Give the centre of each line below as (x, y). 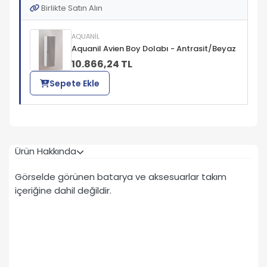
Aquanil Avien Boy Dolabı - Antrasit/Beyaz (154, 49)
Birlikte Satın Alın (71, 8)
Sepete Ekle (74, 83)
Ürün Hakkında (46, 151)
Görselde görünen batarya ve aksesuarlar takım (121, 177)
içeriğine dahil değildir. (63, 190)
